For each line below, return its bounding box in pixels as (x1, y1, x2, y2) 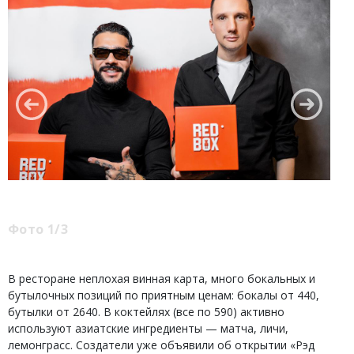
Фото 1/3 (8, 220, 69, 238)
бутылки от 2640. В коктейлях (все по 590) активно (8, 304, 284, 319)
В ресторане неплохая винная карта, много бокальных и (8, 271, 315, 286)
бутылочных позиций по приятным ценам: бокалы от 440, (8, 288, 319, 303)
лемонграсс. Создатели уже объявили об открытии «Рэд (8, 337, 314, 352)
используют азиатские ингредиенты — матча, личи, (8, 321, 288, 336)
